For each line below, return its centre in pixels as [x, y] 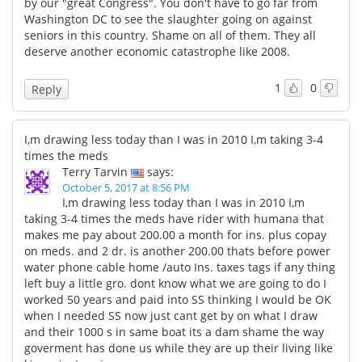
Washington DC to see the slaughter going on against [168, 19]
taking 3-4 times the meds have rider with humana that [174, 218]
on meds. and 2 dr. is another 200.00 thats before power [177, 250]
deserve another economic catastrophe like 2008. [157, 51]
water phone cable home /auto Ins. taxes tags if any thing [180, 267]
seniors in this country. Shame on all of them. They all [170, 35]
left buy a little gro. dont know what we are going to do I [175, 283]
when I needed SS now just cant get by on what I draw [171, 315]
